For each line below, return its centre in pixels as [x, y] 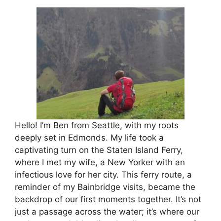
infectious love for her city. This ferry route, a [103, 175]
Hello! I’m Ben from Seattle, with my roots [97, 126]
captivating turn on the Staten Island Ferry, [99, 150]
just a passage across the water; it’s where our [107, 212]
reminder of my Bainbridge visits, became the [105, 187]
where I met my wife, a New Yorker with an [100, 163]
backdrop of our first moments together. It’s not [108, 200]
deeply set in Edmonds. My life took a [89, 138]
